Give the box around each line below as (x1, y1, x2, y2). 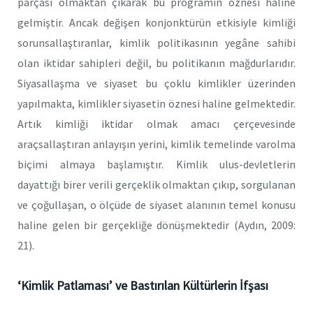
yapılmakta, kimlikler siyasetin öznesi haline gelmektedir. (17, 96, 296, 110)
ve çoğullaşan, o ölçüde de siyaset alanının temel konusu (17, 197, 296, 212)
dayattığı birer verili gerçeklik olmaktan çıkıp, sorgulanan (17, 177, 296, 191)
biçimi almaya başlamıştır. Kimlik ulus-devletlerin (17, 156, 296, 171)
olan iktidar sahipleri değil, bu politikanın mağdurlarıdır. (17, 55, 296, 70)
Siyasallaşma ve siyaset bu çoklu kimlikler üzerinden (17, 75, 296, 90)
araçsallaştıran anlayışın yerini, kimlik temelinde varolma (17, 136, 296, 151)
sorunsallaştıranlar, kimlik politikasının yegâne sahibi (17, 35, 296, 50)
